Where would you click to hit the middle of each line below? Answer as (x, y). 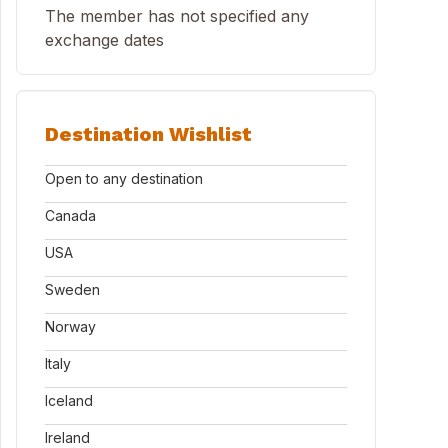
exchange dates (104, 40)
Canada (70, 215)
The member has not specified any (177, 16)
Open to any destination (124, 178)
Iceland (69, 400)
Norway (70, 326)
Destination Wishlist (148, 134)
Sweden (72, 289)
